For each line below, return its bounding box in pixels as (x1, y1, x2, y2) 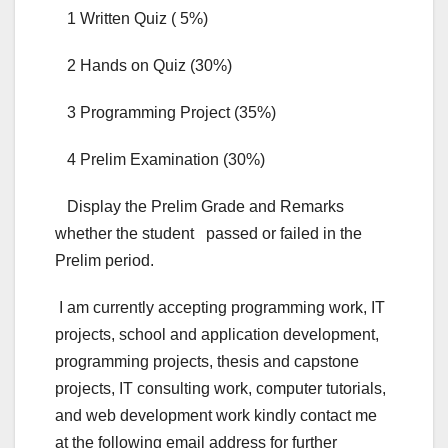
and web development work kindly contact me (55, 407, 377, 425)
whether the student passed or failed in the (55, 225, 362, 243)
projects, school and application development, (55, 326, 379, 344)
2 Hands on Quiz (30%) (55, 57, 232, 75)
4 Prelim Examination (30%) (55, 151, 265, 169)
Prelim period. (55, 252, 154, 270)
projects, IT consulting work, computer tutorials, (55, 380, 386, 398)
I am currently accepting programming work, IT (55, 299, 385, 317)
